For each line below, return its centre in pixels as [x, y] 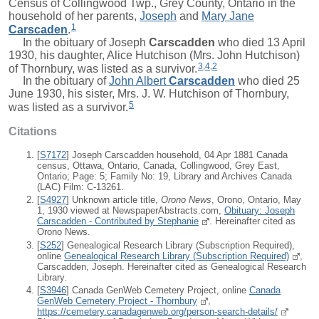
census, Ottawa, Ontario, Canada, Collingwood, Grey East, [158, 166]
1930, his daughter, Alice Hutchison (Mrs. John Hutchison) [154, 55]
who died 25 [267, 81]
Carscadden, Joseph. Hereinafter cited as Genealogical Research [172, 266]
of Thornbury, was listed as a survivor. [103, 68]
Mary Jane [228, 16]
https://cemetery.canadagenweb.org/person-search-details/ [157, 311]
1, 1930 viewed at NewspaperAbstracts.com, [131, 211]
